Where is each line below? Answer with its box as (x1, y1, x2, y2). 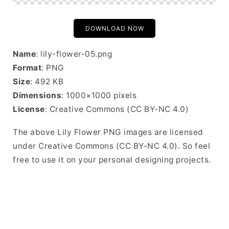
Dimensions (13, 90, 61, 100)
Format (13, 63, 41, 73)
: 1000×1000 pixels (61, 90, 136, 100)
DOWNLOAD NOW (85, 25, 144, 32)
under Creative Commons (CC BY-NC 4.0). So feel (13, 141, 210, 151)
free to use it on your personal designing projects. (13, 155, 211, 165)
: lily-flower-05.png (36, 49, 112, 59)
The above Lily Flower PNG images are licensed (13, 127, 203, 137)
